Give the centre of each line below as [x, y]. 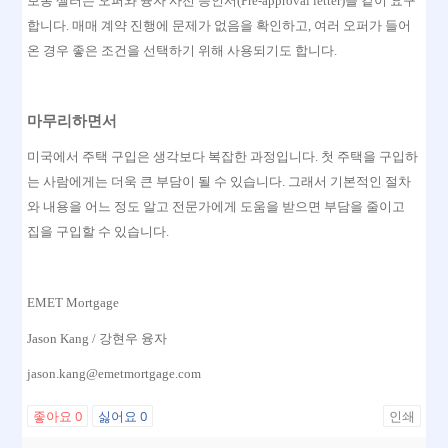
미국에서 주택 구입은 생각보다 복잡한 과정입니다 [171, 157]
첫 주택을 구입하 [370, 157]
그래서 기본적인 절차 [350, 182]
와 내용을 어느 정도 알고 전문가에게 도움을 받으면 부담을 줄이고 [216, 207]
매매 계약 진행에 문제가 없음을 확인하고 [190, 25]
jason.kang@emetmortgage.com [114, 374]
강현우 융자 [133, 338]
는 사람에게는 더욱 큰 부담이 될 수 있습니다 [155, 182]
